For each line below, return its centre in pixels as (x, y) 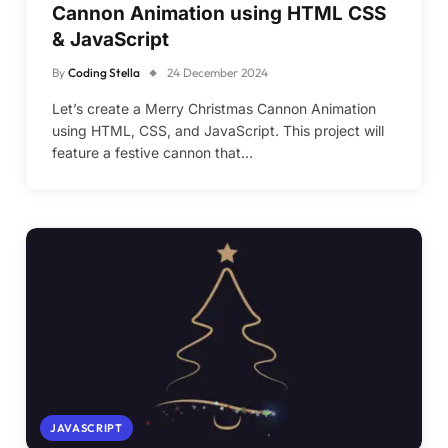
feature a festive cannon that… (152, 152)
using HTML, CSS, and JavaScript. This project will (218, 130)
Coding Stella (104, 72)
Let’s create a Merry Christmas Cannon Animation (214, 108)
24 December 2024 (217, 72)
